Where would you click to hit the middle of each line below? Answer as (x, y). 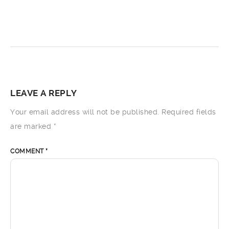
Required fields (189, 112)
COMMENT (28, 151)
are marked (32, 126)
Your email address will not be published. (85, 112)
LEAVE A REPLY (44, 93)
